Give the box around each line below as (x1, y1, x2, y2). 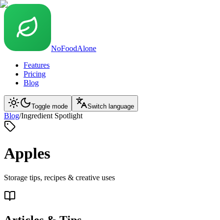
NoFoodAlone (51, 44, 96, 53)
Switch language (87, 103, 134, 110)
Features (24, 61, 50, 69)
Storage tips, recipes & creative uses (4, 173, 115, 182)
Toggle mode (31, 103, 68, 110)
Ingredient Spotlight (21, 111, 82, 120)
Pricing (24, 70, 46, 78)
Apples (4, 144, 50, 163)
